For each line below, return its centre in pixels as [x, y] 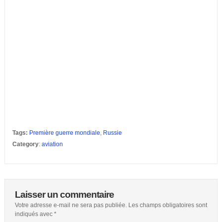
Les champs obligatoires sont [167, 205]
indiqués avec [34, 214]
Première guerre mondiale [64, 133]
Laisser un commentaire [64, 194]
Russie [112, 133]
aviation [52, 144]
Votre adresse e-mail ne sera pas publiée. [71, 205]
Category [25, 144]
